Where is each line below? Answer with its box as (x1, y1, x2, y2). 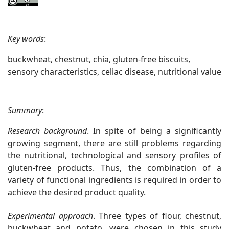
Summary (8, 105, 42, 117)
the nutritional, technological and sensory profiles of (8, 150, 221, 162)
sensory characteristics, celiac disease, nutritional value (8, 66, 221, 78)
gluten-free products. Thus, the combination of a (8, 162, 221, 174)
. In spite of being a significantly (87, 125, 221, 137)
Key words (8, 33, 44, 45)
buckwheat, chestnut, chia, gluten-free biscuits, (8, 54, 190, 65)
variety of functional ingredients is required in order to (8, 174, 221, 186)
